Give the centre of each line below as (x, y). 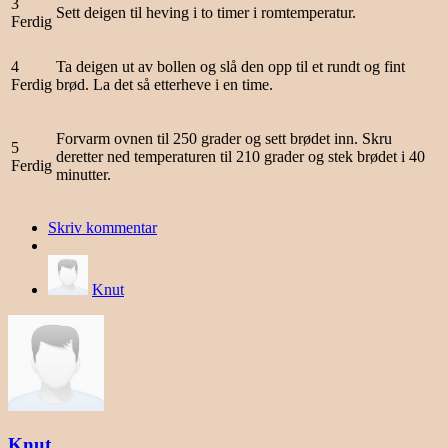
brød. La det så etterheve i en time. (164, 85)
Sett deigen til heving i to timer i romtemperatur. (206, 13)
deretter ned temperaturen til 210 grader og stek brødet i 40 (240, 157)
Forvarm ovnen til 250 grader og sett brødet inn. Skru (224, 139)
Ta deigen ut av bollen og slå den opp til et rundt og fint (230, 67)
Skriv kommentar (102, 228)
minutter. (83, 175)
